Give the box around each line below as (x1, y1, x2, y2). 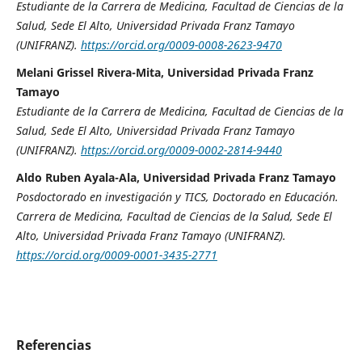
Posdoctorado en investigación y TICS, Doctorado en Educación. (15, 189, 339, 205)
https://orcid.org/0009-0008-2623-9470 (80, 37, 282, 53)
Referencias (15, 336, 91, 355)
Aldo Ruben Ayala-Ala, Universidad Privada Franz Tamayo (15, 170, 336, 186)
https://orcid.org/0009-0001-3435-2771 (15, 247, 217, 263)
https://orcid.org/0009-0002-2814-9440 (80, 142, 282, 158)
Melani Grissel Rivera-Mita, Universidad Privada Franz (15, 65, 314, 81)
